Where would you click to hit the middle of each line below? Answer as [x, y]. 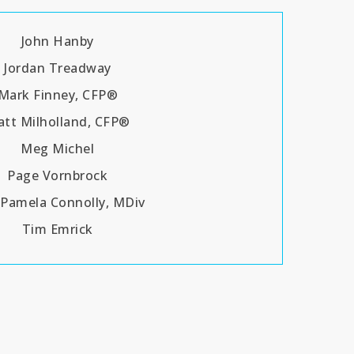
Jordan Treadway [58, 68]
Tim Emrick [57, 229]
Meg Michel [58, 148]
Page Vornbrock [58, 175]
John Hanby [57, 41]
